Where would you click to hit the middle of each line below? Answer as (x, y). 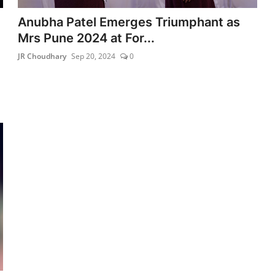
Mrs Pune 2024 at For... (87, 38)
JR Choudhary (42, 56)
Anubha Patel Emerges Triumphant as (129, 22)
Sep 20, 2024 (94, 56)
